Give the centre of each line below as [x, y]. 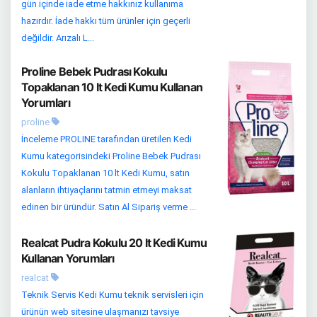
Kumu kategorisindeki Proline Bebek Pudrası [111, 156]
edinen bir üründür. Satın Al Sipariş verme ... [109, 207]
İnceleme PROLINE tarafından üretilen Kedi [106, 139]
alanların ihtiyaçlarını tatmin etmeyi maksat [106, 190]
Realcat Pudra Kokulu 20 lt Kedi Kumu [114, 242]
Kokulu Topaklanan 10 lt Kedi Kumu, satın [105, 173]
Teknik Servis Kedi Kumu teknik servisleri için [113, 294]
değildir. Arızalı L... [58, 38]
